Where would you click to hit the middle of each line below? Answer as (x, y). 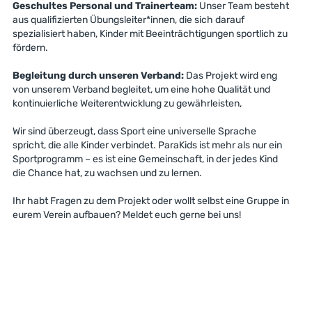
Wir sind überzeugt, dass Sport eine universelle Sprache (134, 131)
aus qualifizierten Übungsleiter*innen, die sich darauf (128, 20)
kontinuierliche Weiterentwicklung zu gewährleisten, (127, 103)
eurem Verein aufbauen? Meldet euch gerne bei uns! (126, 215)
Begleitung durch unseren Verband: (99, 76)
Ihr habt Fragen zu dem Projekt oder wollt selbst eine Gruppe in (150, 201)
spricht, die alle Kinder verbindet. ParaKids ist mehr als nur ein (147, 145)
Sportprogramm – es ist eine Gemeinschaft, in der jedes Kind (145, 159)
